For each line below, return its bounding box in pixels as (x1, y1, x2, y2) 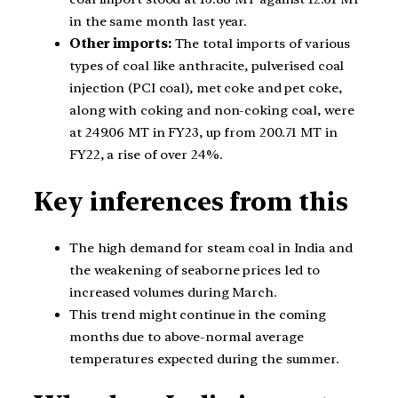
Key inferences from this (34, 186, 348, 217)
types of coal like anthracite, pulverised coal (69, 58, 345, 75)
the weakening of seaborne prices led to (69, 261, 321, 278)
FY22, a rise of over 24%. (69, 147, 223, 163)
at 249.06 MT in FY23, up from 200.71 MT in (69, 124, 338, 141)
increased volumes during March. (69, 283, 277, 300)
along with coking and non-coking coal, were (69, 102, 354, 119)
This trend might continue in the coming (69, 306, 327, 322)
